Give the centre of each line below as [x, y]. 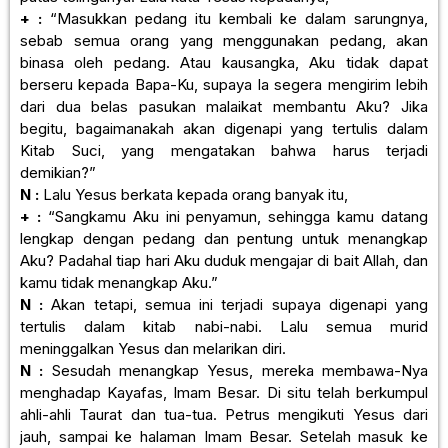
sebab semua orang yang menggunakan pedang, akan [224, 40]
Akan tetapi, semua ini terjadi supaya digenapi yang [236, 304]
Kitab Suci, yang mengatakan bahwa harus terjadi [224, 150]
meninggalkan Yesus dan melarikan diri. [153, 348]
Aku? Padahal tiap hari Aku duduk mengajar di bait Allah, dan [224, 260]
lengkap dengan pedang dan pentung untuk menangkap [224, 238]
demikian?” [58, 172]
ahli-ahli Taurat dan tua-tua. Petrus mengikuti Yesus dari [224, 414]
